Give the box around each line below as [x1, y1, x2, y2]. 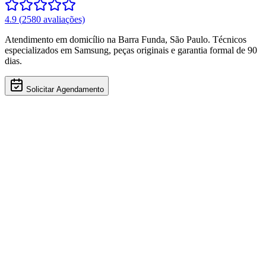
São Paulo [170, 34, 208, 45]
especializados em [5, 45, 74, 55]
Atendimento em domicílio [5, 34, 107, 45]
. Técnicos [208, 34, 246, 45]
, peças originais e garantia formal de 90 [109, 45, 257, 55]
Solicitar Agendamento [26, 84, 104, 94]
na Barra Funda [107, 34, 165, 45]
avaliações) [41, 14, 85, 24]
